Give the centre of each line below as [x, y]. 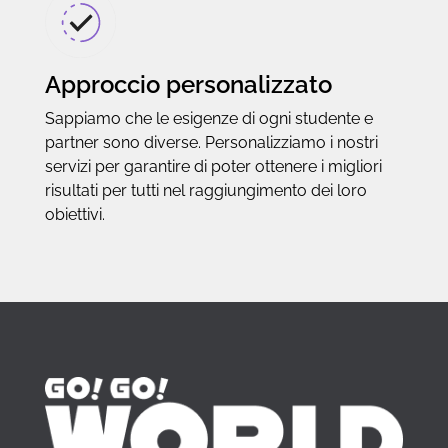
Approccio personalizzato [188, 84]
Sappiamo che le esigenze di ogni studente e [208, 118]
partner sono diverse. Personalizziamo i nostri [211, 142]
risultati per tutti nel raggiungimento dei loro [205, 190]
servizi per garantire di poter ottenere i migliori [213, 166]
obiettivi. [74, 214]
